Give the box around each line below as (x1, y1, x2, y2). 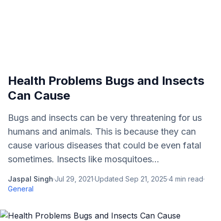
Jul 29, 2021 (55, 175, 93, 183)
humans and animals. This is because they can (8, 126, 196, 137)
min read (173, 175, 203, 183)
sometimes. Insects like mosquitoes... (8, 154, 159, 164)
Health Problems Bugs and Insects (8, 74, 204, 88)
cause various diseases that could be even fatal (8, 140, 201, 150)
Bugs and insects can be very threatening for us (8, 112, 202, 123)
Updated (95, 175, 125, 183)
